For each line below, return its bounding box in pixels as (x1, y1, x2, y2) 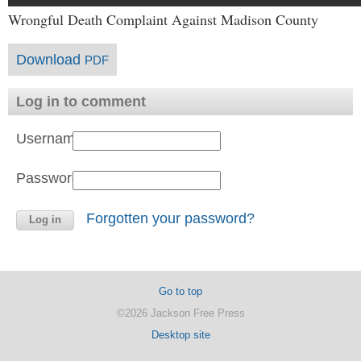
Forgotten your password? (86, 210, 255, 226)
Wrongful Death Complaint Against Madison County (8, 10, 318, 29)
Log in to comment (16, 93, 146, 110)
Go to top (159, 285, 202, 297)
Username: (16, 131, 87, 147)
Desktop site (151, 329, 210, 341)
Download (16, 52, 85, 68)
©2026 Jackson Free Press (116, 307, 245, 319)
